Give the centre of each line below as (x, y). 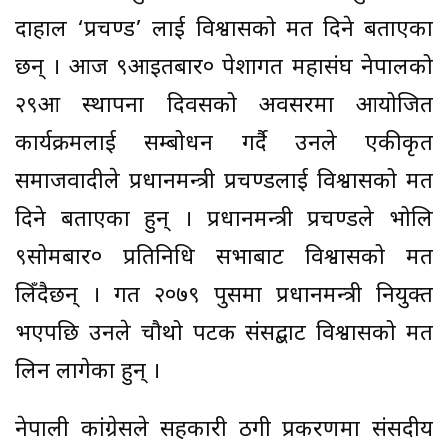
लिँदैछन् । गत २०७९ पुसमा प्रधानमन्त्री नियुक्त (224, 297)
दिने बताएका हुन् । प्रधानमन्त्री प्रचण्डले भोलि (224, 221)
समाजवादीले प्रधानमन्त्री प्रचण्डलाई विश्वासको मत (224, 183)
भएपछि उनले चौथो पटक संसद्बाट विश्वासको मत (224, 335)
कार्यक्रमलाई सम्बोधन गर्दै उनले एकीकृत (224, 145)
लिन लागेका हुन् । (87, 373)
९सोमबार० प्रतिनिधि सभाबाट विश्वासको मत (224, 259)
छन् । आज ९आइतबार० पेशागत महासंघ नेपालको (224, 69)
